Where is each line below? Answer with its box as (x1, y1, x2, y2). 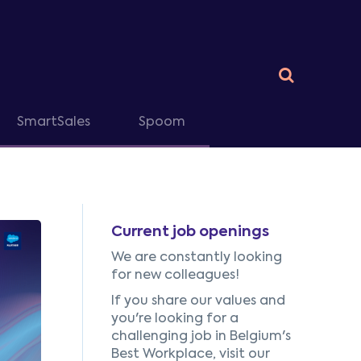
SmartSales (17, 115, 90, 129)
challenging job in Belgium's (110, 330, 291, 343)
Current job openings (110, 225, 269, 239)
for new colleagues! (110, 269, 239, 282)
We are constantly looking (110, 251, 282, 264)
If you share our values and (110, 295, 285, 308)
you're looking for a (110, 313, 239, 326)
